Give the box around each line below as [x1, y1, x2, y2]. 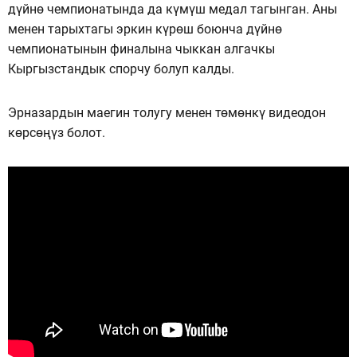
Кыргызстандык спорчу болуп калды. [8, 61, 234, 76]
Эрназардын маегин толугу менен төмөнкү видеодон [8, 104, 326, 120]
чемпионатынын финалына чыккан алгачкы [8, 41, 275, 57]
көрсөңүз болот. [8, 124, 105, 140]
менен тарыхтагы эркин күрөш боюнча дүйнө [8, 21, 282, 37]
